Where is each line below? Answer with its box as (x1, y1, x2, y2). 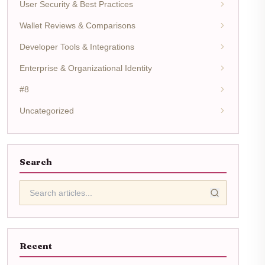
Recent (20, 240, 52, 251)
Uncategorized (20, 105, 74, 115)
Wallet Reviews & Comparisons (20, 20, 135, 30)
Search (20, 156, 52, 167)
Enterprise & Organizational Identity (20, 63, 152, 73)
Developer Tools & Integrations (20, 41, 134, 51)
